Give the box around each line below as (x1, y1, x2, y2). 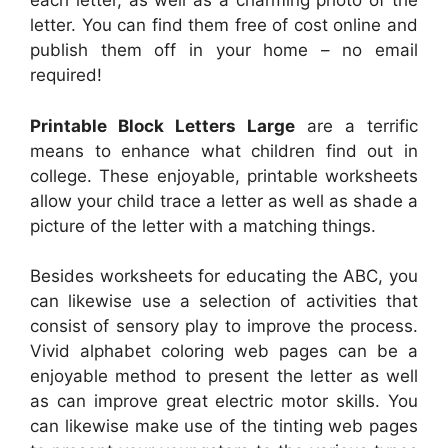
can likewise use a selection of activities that (30, 291, 418, 312)
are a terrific (295, 115, 418, 136)
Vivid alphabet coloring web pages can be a (30, 341, 418, 362)
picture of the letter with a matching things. (30, 215, 376, 236)
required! (30, 65, 102, 86)
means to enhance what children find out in (30, 140, 418, 161)
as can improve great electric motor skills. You (30, 391, 418, 412)
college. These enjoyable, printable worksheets (30, 165, 418, 186)
